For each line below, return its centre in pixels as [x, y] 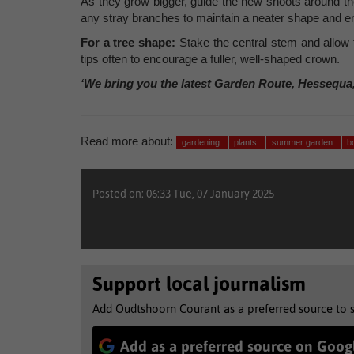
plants [247, 142]
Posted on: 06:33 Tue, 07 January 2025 [183, 194]
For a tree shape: [128, 42]
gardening [201, 142]
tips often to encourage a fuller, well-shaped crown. [210, 59]
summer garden [303, 142]
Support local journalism [199, 284]
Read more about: [127, 141]
